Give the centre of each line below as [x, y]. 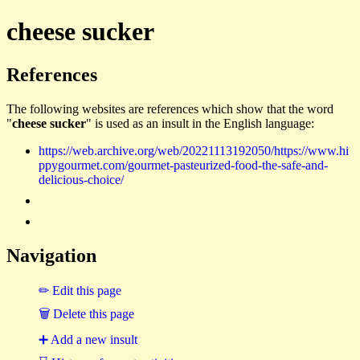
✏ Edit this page [80, 290]
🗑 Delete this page [86, 313]
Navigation [51, 255]
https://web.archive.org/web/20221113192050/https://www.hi [194, 150]
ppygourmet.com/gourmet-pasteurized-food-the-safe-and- [183, 165]
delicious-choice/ [81, 179]
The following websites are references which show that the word [170, 108]
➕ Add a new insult [88, 339]
